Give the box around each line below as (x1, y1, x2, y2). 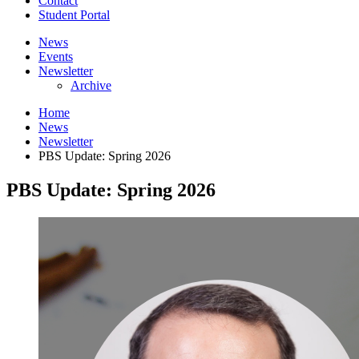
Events (38, 49, 73, 63)
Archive (71, 78, 111, 92)
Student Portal (38, 7, 110, 22)
